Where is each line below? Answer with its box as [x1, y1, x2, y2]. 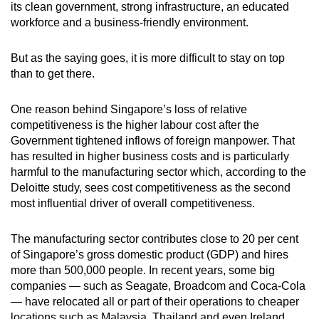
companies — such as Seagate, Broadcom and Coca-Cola [11, 279, 305, 292]
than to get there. [11, 67, 95, 80]
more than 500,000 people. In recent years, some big [11, 263, 275, 276]
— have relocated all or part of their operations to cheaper [11, 295, 299, 308]
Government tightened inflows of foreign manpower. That [11, 134, 295, 147]
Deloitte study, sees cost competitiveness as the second [11, 181, 291, 194]
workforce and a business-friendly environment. [11, 16, 249, 28]
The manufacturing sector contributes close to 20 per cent [11, 232, 298, 245]
